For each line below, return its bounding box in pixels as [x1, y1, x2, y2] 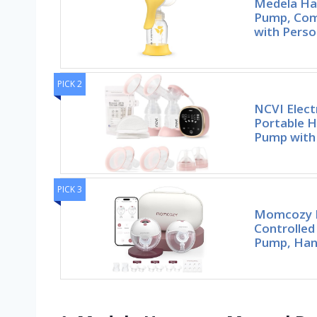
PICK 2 [57, 78, 82, 91]
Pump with [253, 129, 316, 146]
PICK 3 [57, 183, 82, 196]
